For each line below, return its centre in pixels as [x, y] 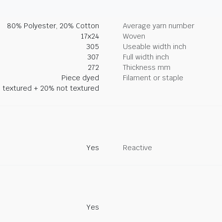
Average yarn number [159, 26]
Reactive [138, 148]
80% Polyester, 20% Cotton [53, 26]
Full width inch [146, 57]
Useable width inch [155, 47]
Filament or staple [153, 78]
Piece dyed [80, 78]
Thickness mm [147, 67]
